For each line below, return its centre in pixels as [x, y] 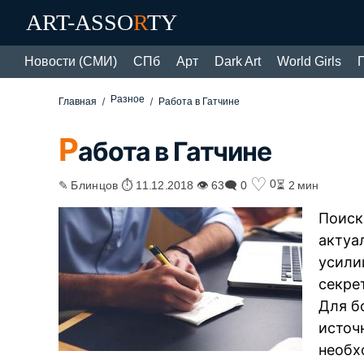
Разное [128, 99]
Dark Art [238, 61]
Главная [78, 102]
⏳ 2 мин [298, 184]
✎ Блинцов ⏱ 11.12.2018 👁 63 [142, 184]
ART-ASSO [80, 22]
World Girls [309, 61]
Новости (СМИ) [71, 61]
